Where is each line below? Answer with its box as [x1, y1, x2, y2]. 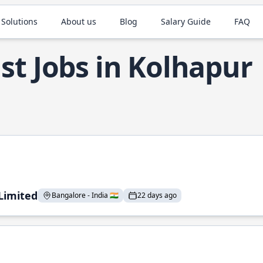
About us [61, 16, 97, 27]
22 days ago [137, 190, 177, 200]
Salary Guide [161, 16, 211, 27]
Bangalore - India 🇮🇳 [52, 190, 119, 200]
